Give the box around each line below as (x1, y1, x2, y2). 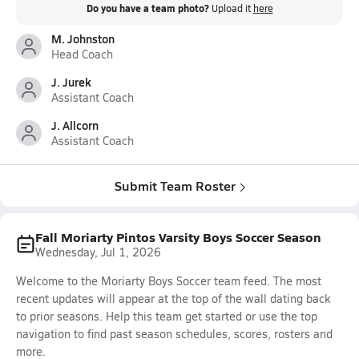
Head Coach (51, 46, 113, 62)
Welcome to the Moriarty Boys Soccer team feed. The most (16, 273, 321, 288)
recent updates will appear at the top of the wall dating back (16, 291, 330, 306)
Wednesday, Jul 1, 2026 (35, 244, 161, 260)
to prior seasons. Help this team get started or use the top (16, 309, 317, 324)
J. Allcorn (51, 117, 99, 133)
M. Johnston (51, 30, 115, 46)
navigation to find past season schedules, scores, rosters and (16, 326, 333, 341)
